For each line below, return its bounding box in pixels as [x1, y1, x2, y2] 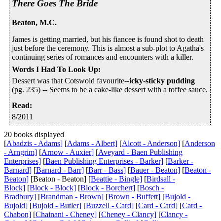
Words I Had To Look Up [12, 65, 98, 74]
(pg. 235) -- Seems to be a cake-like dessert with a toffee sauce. [12, 85, 208, 94]
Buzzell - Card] [86, 201, 134, 210]
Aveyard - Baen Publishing [98, 148, 183, 157]
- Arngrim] [4, 148, 37, 157]
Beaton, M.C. [12, 18, 57, 27]
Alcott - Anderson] [122, 139, 180, 148]
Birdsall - [147, 175, 175, 184]
